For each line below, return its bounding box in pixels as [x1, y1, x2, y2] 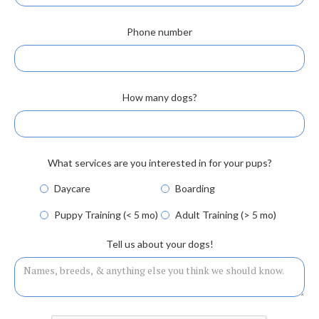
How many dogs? [122, 91, 197, 103]
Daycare [54, 182, 90, 194]
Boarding [175, 182, 215, 194]
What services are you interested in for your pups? [47, 157, 272, 169]
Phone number [127, 26, 192, 38]
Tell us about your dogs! [105, 238, 214, 250]
